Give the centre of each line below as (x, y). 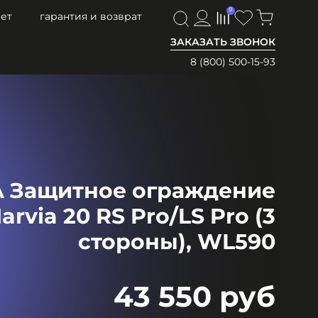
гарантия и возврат (91, 16)
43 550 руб (194, 296)
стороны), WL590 (176, 242)
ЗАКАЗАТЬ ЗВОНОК (223, 42)
